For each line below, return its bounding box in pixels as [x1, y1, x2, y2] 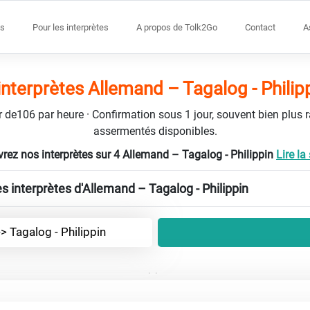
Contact [245, 21, 275, 33]
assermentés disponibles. [93, 124, 217, 138]
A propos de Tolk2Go [136, 21, 217, 33]
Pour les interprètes [33, 21, 109, 33]
